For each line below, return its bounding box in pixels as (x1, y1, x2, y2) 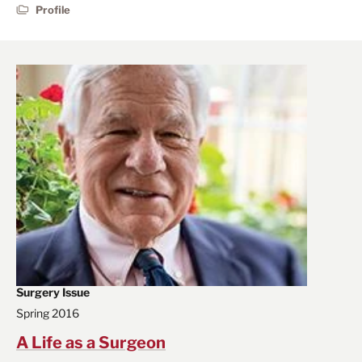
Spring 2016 (16, 305, 79, 320)
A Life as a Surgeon (16, 332, 166, 352)
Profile (36, 2, 70, 16)
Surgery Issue (16, 284, 90, 299)
